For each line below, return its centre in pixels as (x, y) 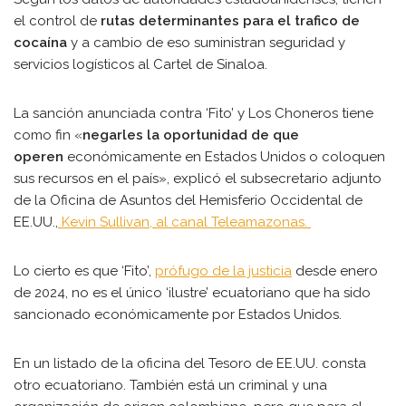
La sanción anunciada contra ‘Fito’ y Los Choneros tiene (193, 113)
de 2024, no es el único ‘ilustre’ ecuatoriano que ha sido (192, 293)
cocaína (42, 43)
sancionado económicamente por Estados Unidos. (178, 314)
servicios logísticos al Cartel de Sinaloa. (140, 64)
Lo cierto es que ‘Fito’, (84, 271)
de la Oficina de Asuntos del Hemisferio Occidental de (188, 200)
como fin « (48, 135)
